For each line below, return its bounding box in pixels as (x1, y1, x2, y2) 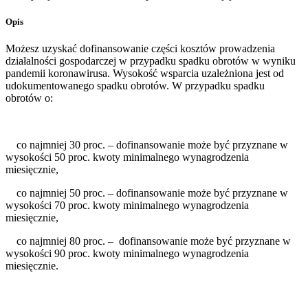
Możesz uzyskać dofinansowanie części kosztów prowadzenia (5, 43, 275, 55)
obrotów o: (5, 92, 53, 104)
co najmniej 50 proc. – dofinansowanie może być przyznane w (5, 187, 288, 199)
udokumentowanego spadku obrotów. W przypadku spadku (5, 80, 265, 92)
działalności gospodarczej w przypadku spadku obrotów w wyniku (5, 55, 296, 67)
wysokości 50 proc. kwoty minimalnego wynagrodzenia (5, 151, 249, 164)
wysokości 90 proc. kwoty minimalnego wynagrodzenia (5, 247, 249, 260)
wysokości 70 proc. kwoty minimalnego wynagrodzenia (5, 199, 249, 212)
